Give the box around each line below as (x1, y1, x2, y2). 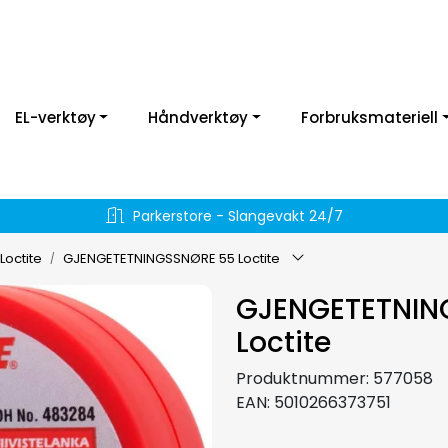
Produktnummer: (236, 366, 369, 390)
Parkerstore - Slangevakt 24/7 (132, 206, 343, 226)
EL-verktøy (14, 107, 96, 128)
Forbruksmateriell (301, 107, 439, 128)
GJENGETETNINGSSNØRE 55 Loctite (63, 248, 280, 268)
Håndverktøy (148, 107, 249, 128)
